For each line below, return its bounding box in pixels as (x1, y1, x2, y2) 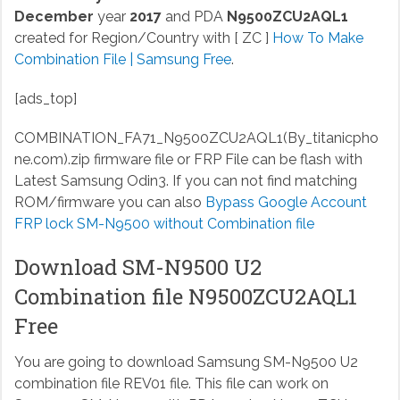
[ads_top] (13, 90, 77, 108)
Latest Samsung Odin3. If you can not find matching (13, 172, 357, 190)
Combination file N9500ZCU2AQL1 (13, 282, 357, 312)
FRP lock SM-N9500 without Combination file (13, 215, 314, 233)
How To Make (271, 29, 363, 47)
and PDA (161, 8, 227, 26)
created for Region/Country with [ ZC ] (13, 29, 272, 47)
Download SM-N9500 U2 (13, 253, 262, 282)
